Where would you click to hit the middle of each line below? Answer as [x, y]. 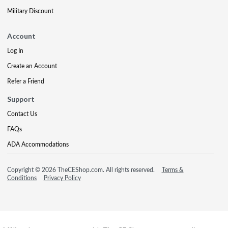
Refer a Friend [26, 81]
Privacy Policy [62, 178]
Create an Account [32, 66]
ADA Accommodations [38, 144]
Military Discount [30, 11]
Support [21, 99]
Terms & [173, 169]
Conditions [22, 178]
